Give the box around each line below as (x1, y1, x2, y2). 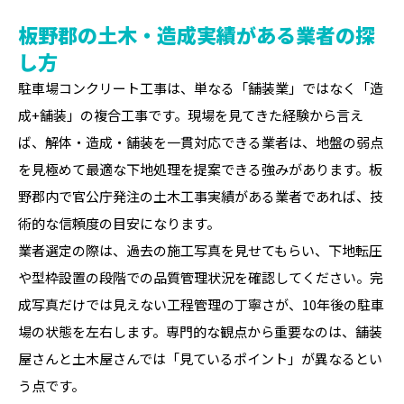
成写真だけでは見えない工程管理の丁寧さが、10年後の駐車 (18, 295, 384, 314)
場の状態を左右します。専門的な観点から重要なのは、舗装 (18, 322, 382, 341)
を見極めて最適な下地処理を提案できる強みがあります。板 (18, 160, 382, 179)
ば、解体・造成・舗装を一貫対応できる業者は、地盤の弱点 (18, 133, 383, 151)
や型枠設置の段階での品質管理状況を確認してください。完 (18, 268, 383, 287)
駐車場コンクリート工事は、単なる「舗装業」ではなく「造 (18, 78, 383, 97)
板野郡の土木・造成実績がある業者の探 (18, 20, 375, 49)
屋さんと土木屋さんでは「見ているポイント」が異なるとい (18, 349, 382, 368)
